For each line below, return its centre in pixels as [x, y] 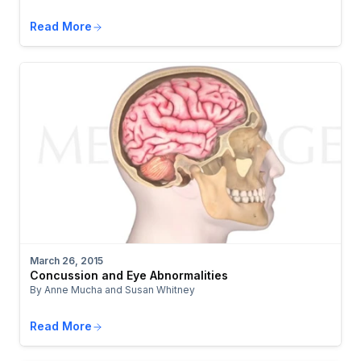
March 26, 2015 [66, 260]
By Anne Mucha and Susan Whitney [112, 289]
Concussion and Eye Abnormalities [129, 275]
